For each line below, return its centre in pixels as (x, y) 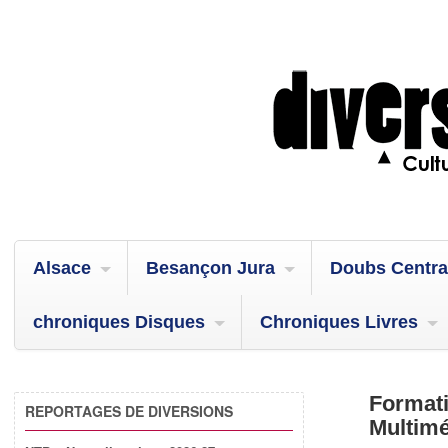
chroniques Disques (119, 322)
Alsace (62, 268)
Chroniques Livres (339, 322)
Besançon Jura (210, 268)
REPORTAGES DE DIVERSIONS (129, 411)
